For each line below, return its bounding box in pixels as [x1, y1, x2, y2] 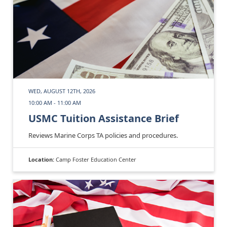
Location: [28, 155, 56, 163]
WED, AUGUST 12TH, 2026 [28, 87, 95, 95]
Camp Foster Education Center [56, 155, 136, 163]
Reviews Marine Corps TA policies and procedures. [28, 130, 178, 140]
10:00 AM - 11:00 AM [28, 98, 81, 106]
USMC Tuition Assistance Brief [28, 111, 179, 125]
